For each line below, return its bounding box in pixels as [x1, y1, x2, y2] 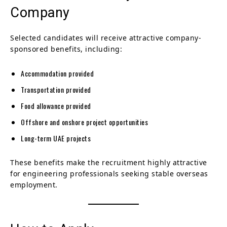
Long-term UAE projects [21, 132, 91, 143]
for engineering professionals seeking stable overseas [10, 168, 208, 178]
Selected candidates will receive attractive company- [10, 32, 201, 43]
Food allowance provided [21, 100, 91, 111]
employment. [10, 179, 58, 190]
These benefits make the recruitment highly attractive [10, 157, 207, 167]
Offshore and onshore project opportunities [21, 116, 148, 127]
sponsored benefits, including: [10, 44, 122, 54]
